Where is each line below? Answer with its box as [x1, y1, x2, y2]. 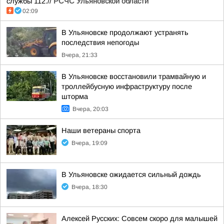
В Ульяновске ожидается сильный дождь [61, 170, 201, 178]
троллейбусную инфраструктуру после [61, 82, 192, 90]
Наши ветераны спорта [61, 126, 140, 134]
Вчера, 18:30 [71, 183, 107, 190]
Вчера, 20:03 [72, 105, 108, 112]
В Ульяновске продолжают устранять [61, 28, 188, 36]
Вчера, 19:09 [71, 139, 107, 146]
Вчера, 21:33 [61, 51, 97, 58]
